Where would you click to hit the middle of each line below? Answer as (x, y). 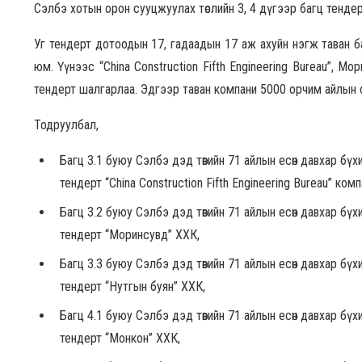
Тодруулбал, (66, 124)
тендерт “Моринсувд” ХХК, (130, 234)
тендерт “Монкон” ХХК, (120, 338)
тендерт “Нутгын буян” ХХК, (134, 286)
